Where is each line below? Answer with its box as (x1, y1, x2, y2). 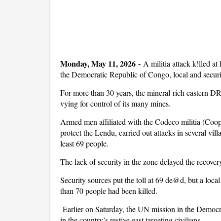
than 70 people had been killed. (60, 185, 157, 196)
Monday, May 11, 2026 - (60, 58, 141, 69)
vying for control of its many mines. (60, 98, 171, 109)
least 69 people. (60, 138, 109, 148)
